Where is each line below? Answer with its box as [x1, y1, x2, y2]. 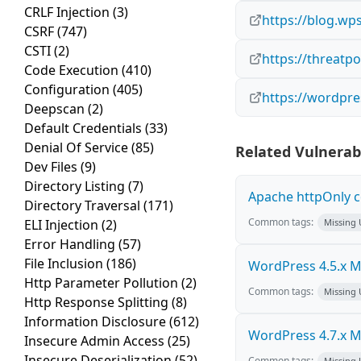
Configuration [24, 81, 113, 99]
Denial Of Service [24, 139, 131, 157]
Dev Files [24, 158, 81, 176]
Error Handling [24, 235, 118, 254]
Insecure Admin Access [24, 332, 168, 351]
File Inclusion [24, 255, 106, 273]
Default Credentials [24, 119, 145, 138]
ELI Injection [24, 216, 102, 234]
